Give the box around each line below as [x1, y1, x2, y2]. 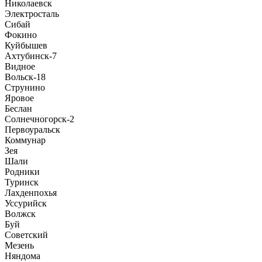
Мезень [5, 240, 34, 251]
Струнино [5, 82, 45, 93]
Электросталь [5, 9, 59, 19]
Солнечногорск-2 [5, 114, 74, 125]
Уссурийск [5, 198, 47, 209]
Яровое [5, 93, 34, 104]
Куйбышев [5, 40, 47, 51]
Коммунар [5, 135, 46, 146]
